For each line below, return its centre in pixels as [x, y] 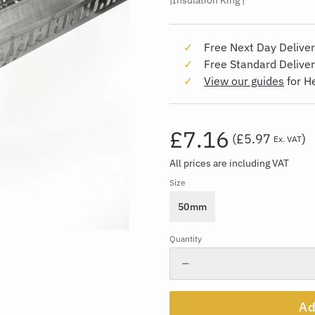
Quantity [186, 239]
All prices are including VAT [229, 163]
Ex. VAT [288, 139]
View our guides [244, 81]
